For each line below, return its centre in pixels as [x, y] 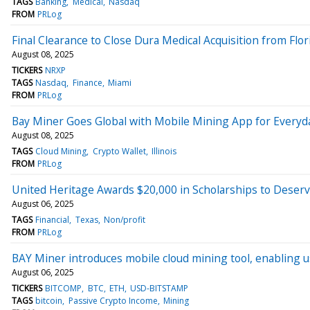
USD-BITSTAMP [159, 288]
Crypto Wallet [119, 151]
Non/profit [124, 219]
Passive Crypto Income [113, 300]
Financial [53, 219]
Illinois [164, 151]
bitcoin [49, 300]
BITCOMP [64, 288]
